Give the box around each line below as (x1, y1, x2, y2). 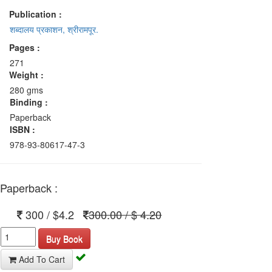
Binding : (10, 96, 48, 109)
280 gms (10, 84, 43, 97)
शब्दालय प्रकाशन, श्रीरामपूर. (10, 23, 98, 36)
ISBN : (10, 123, 35, 136)
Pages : (9, 41, 40, 54)
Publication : (9, 8, 62, 21)
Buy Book (46, 232, 83, 245)
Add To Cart (19, 253, 65, 265)
